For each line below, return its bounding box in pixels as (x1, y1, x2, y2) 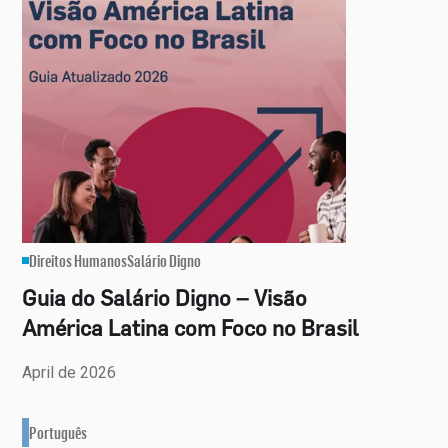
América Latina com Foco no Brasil (22, 315, 360, 340)
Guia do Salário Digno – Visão (22, 285, 308, 310)
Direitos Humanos (29, 250, 128, 271)
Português (29, 422, 88, 443)
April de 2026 (22, 363, 117, 382)
